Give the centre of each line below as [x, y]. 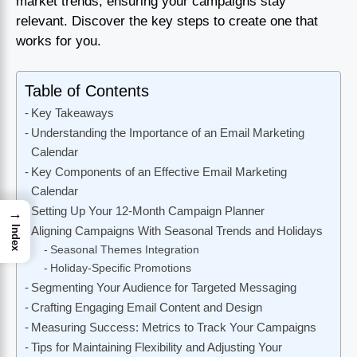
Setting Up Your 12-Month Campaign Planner [148, 211]
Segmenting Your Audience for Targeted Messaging [164, 288]
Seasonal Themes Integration [124, 250]
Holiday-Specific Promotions [120, 269]
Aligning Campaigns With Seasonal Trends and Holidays [177, 231]
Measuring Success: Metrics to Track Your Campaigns [174, 328]
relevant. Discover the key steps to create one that [167, 21]
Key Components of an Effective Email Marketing [159, 172]
